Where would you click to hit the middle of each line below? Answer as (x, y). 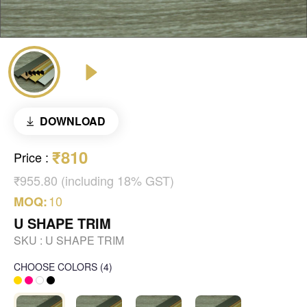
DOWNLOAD (72, 121)
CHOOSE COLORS (56, 267)
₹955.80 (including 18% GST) (94, 181)
